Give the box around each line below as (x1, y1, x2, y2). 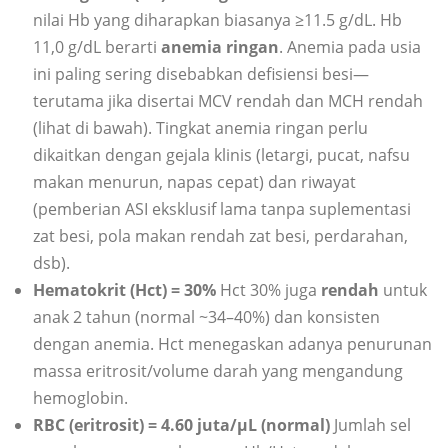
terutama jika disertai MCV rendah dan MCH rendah (33, 90, 423, 113)
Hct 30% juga (220, 279, 321, 302)
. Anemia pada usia (279, 36, 421, 59)
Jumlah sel (330, 414, 411, 437)
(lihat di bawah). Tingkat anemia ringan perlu (33, 117, 368, 140)
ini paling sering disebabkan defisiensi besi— (33, 63, 369, 86)
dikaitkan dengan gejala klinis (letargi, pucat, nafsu (33, 144, 410, 167)
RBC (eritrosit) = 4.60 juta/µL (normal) (33, 414, 330, 437)
